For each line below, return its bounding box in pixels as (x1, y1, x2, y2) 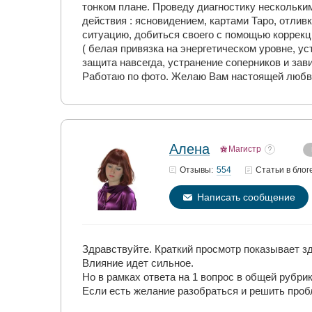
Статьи (256, 165, 286, 175)
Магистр (228, 144, 261, 154)
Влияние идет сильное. (82, 257, 194, 269)
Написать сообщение (196, 192, 295, 203)
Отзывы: (180, 165, 213, 175)
